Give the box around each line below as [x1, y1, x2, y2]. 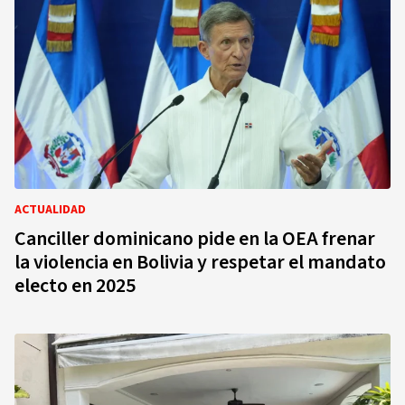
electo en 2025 [14, 271, 136, 300]
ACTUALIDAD [14, 201, 86, 219]
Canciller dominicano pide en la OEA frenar [14, 224, 375, 253]
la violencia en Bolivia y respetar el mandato [14, 248, 386, 277]
